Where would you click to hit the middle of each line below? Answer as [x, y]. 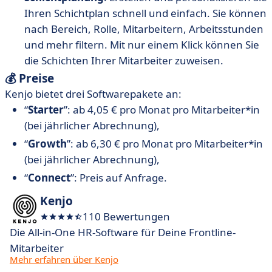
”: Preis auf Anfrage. [119, 178]
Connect [49, 178]
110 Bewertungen [126, 217]
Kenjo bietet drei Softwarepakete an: [93, 94]
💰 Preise [29, 79]
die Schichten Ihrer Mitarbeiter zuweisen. [124, 61]
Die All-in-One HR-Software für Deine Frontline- [123, 233]
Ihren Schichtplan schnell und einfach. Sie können [145, 13]
